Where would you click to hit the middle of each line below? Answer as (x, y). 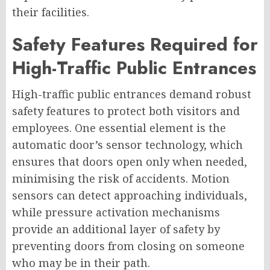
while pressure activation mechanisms (116, 212)
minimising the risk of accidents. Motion (121, 179)
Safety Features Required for (135, 45)
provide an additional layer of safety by (116, 229)
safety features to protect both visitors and (126, 111)
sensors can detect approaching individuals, (130, 196)
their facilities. (51, 12)
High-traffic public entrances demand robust (132, 94)
